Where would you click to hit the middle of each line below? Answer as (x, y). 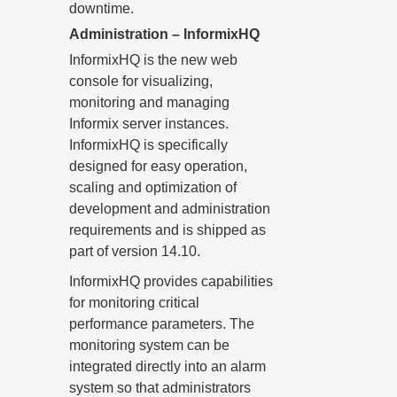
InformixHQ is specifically (148, 145)
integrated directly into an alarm (167, 366)
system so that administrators (160, 388)
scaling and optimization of (153, 187)
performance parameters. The (162, 324)
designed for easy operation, (158, 166)
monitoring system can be (149, 345)
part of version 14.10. (135, 251)
